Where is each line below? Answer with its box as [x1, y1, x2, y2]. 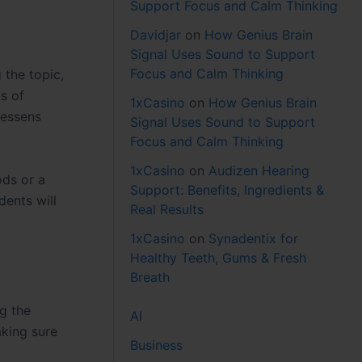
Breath [130, 268, 170, 285]
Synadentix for [208, 229, 299, 246]
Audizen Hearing [208, 162, 310, 179]
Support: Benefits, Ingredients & [130, 181, 325, 198]
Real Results [130, 200, 204, 217]
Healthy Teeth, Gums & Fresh [130, 249, 307, 266]
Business [130, 336, 183, 353]
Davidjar [130, 26, 182, 43]
